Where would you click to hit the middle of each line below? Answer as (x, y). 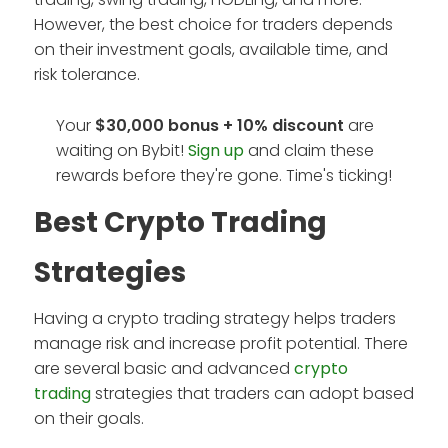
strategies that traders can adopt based (252, 393)
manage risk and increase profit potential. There (221, 343)
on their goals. (89, 418)
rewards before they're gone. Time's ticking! (224, 175)
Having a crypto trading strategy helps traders (215, 318)
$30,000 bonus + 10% (181, 125)
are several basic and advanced (164, 368)
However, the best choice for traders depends (213, 24)
